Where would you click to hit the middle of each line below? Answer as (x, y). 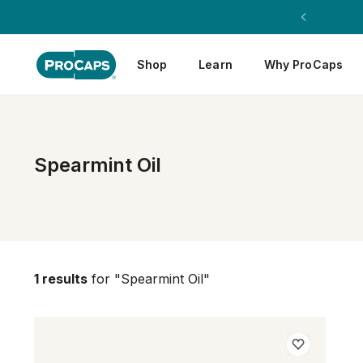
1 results (61, 279)
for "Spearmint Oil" (149, 279)
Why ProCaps (303, 64)
